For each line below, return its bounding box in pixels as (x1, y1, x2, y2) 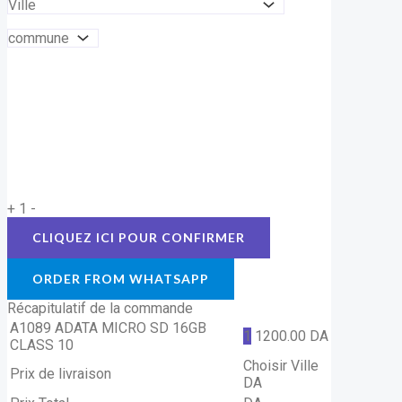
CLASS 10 (10, 336, 74, 354)
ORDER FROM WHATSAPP (32, 271, 209, 287)
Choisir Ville (243, 357, 319, 375)
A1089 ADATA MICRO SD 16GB (10, 319, 206, 337)
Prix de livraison (10, 365, 111, 383)
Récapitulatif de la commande (7, 300, 193, 318)
